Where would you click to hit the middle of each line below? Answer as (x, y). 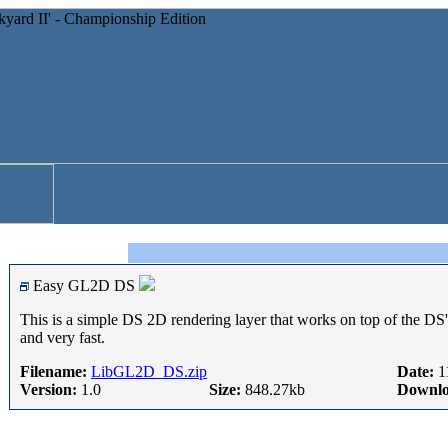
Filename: (53, 371)
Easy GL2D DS (84, 285)
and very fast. (62, 337)
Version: (48, 389)
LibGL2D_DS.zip (149, 371)
